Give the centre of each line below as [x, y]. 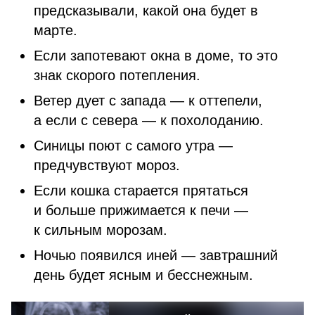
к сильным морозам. [101, 230]
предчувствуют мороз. [107, 165]
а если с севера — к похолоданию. [149, 120]
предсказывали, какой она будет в [146, 11]
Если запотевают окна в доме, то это [156, 56]
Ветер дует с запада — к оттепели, [148, 101]
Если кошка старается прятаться [141, 191]
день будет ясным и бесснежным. [146, 275]
